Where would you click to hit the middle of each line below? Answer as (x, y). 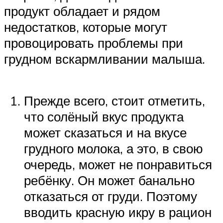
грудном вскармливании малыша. (105, 59)
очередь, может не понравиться (118, 164)
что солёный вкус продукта (104, 116)
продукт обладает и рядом (82, 11)
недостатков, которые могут (86, 27)
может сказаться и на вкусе (105, 132)
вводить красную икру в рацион (118, 212)
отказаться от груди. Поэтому (111, 196)
